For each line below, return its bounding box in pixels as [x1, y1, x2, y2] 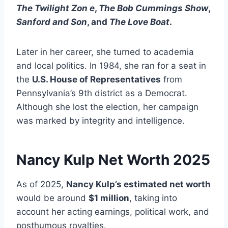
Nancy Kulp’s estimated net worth [66, 179, 211, 190]
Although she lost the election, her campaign [16, 102, 198, 112]
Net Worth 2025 [98, 151, 210, 169]
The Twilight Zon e [16, 3, 95, 14]
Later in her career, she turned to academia [16, 47, 194, 58]
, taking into [129, 193, 177, 204]
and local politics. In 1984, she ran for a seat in [16, 61, 206, 71]
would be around [16, 193, 89, 204]
